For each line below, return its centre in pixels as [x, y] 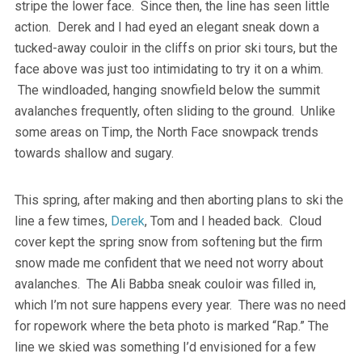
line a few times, [62, 221]
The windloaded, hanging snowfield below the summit [167, 90]
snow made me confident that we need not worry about [168, 263]
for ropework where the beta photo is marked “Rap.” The [171, 326]
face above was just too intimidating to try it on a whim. [168, 69]
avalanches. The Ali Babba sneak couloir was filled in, [165, 284]
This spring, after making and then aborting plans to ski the [179, 200]
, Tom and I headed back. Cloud [233, 221]
